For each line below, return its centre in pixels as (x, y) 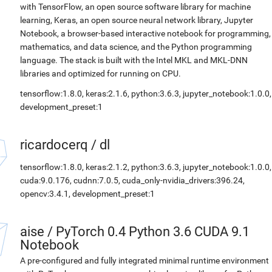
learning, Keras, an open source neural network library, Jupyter (137, 20)
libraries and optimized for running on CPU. (100, 73)
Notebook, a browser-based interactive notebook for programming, (145, 33)
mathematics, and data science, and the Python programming (136, 47)
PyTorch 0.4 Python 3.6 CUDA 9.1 (153, 232)
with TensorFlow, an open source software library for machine (135, 7)
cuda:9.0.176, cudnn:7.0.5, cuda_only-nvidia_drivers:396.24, (132, 180)
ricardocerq (54, 145)
